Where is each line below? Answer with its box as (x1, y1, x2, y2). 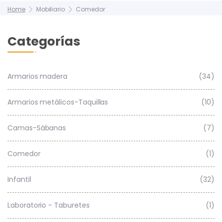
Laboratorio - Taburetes (7, 200, 90, 210)
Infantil (7, 174, 31, 184)
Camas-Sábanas (7, 123, 66, 133)
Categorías (7, 33, 80, 50)
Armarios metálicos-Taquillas (7, 97, 109, 107)
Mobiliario (36, 5, 65, 13)
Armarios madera (7, 71, 68, 81)
